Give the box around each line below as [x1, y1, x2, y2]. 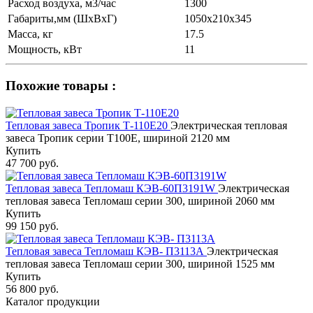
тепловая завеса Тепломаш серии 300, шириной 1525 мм [6, 257, 275, 270]
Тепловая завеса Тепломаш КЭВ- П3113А [6, 245, 207, 257]
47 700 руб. [6, 156, 59, 169]
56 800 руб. [6, 282, 59, 295]
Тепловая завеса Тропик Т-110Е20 [6, 119, 170, 131]
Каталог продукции [6, 295, 100, 307]
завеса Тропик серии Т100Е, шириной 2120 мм [6, 131, 230, 144]
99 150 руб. [6, 219, 59, 232]
